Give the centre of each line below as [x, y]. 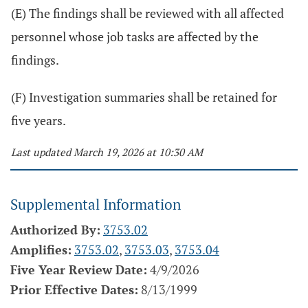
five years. [38, 120]
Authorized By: [55, 230]
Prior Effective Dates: [74, 289]
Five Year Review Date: [79, 269]
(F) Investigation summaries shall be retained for [144, 97]
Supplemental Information [96, 204]
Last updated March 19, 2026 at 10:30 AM [107, 152]
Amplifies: [41, 250]
